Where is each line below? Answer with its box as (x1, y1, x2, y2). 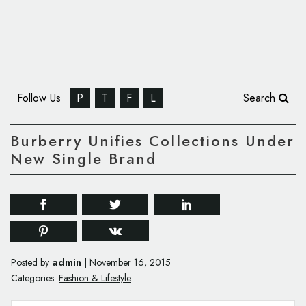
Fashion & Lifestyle (59, 271, 131, 286)
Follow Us (17, 90, 64, 106)
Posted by (11, 255, 52, 270)
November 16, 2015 (89, 255, 171, 270)
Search (243, 90, 279, 106)
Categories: (11, 271, 56, 286)
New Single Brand (10, 148, 156, 170)
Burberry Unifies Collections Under (10, 130, 294, 152)
